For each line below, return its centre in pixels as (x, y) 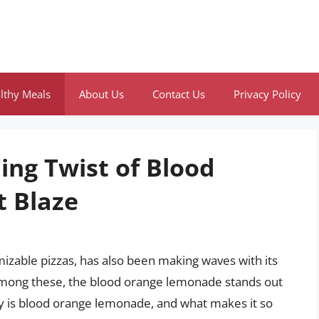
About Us (101, 94)
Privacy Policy (267, 94)
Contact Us (179, 94)
